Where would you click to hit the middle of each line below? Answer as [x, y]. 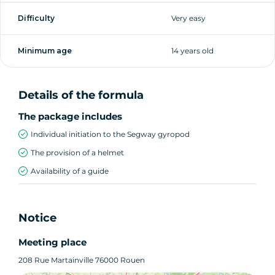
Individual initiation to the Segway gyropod [110, 134]
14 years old [192, 50]
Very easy [188, 18]
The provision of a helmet [77, 152]
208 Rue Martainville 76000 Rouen [82, 260]
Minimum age [45, 50]
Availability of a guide [70, 171]
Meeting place [52, 242]
